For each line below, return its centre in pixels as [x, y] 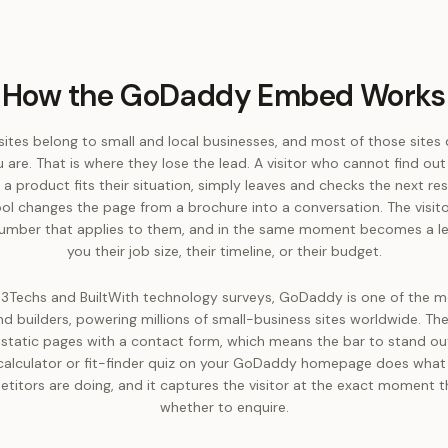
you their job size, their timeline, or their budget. [224, 251]
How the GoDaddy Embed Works [224, 95]
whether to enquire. [224, 407]
